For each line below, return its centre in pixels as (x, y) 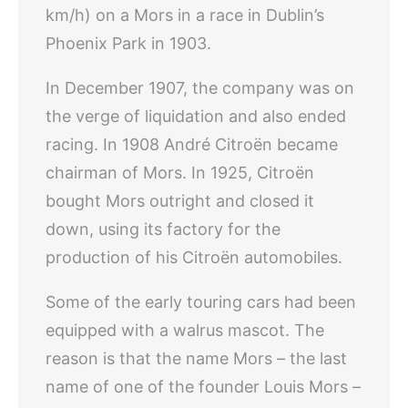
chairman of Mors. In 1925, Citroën (180, 173)
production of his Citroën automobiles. (194, 257)
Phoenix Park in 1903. (128, 43)
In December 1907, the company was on (200, 88)
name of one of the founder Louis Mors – (203, 387)
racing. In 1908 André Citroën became (192, 144)
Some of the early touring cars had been (201, 302)
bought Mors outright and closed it (180, 201)
